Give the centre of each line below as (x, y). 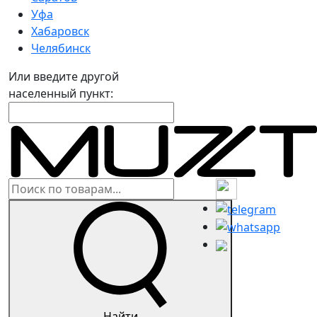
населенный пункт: (61, 93)
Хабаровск (60, 31)
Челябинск (61, 48)
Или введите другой (64, 76)
